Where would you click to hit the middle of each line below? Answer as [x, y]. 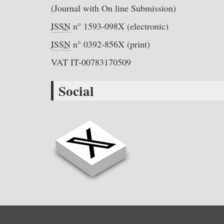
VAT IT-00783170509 [91, 62]
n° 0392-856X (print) [110, 44]
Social [76, 90]
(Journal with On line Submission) [113, 8]
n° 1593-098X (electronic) [119, 26]
